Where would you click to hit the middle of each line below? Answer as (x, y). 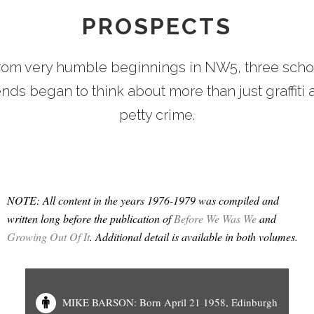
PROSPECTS (157, 26)
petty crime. (157, 115)
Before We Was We (215, 218)
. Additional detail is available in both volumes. (194, 237)
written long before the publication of (90, 218)
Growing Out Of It (48, 237)
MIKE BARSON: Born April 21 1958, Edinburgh (170, 302)
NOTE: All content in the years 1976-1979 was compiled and (143, 200)
